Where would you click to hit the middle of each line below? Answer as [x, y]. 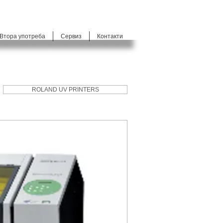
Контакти [110, 36]
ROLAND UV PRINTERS [65, 90]
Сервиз [71, 36]
